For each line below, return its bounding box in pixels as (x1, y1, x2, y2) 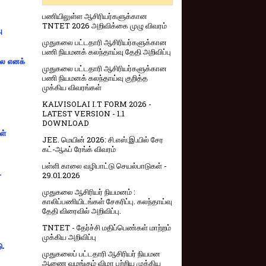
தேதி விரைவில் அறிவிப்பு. (42, 205, 121, 217)
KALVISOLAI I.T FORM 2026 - (42, 99, 151, 110)
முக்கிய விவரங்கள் (42, 82, 102, 93)
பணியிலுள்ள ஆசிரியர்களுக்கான (42, 11, 147, 22)
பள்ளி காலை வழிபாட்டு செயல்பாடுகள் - (42, 160, 167, 172)
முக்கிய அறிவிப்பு (42, 232, 96, 243)
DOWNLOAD (42, 118, 89, 129)
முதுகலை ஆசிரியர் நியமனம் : (42, 186, 135, 198)
